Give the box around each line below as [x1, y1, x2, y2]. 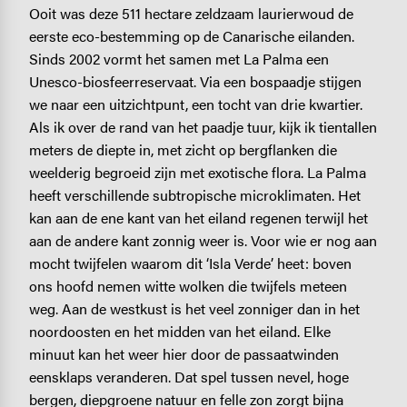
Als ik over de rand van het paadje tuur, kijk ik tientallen [28, 116, 377, 138]
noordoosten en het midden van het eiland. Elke [28, 321, 331, 342]
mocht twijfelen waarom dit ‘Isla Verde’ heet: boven [28, 253, 352, 274]
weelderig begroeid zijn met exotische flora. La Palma [28, 162, 366, 184]
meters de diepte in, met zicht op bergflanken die [28, 139, 337, 161]
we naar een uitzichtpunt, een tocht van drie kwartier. [28, 94, 362, 115]
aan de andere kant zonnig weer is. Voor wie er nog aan [28, 230, 377, 252]
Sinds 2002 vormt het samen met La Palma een [28, 48, 329, 70]
